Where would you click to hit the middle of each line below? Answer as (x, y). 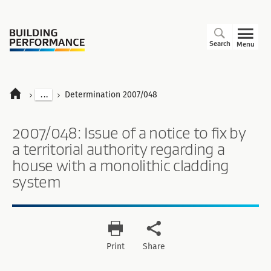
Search (220, 44)
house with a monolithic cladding (121, 165)
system (37, 182)
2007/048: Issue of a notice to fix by (129, 133)
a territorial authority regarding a (119, 149)
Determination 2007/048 (111, 95)
